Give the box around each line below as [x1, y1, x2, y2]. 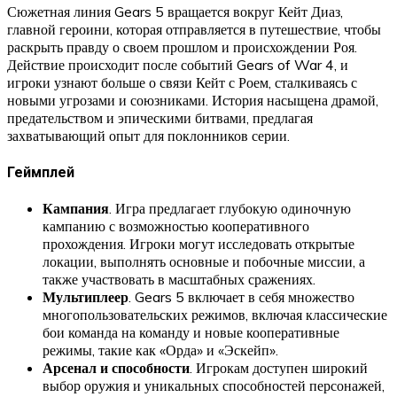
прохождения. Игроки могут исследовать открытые [43, 234, 354, 253]
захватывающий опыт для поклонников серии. [7, 127, 290, 145]
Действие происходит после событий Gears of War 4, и [7, 56, 348, 74]
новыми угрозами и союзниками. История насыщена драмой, [7, 91, 378, 110]
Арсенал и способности [43, 358, 190, 377]
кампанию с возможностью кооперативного [43, 216, 309, 235]
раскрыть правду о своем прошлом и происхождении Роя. [7, 38, 357, 57]
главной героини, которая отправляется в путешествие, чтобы [7, 20, 381, 39]
